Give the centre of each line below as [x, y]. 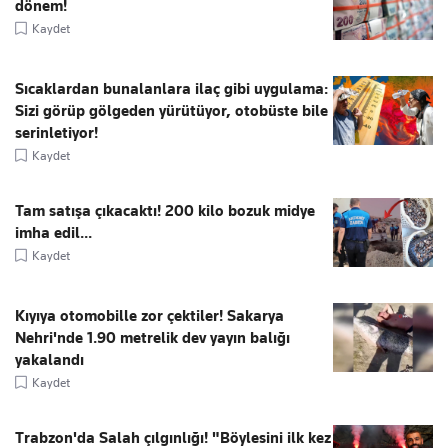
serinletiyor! [56, 132]
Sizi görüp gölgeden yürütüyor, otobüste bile [171, 110]
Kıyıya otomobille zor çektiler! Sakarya [149, 315]
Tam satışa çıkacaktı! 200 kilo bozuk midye [165, 210]
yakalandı [49, 359]
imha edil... [53, 232]
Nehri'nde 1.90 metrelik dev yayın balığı [152, 337]
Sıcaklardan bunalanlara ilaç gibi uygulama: [171, 88]
